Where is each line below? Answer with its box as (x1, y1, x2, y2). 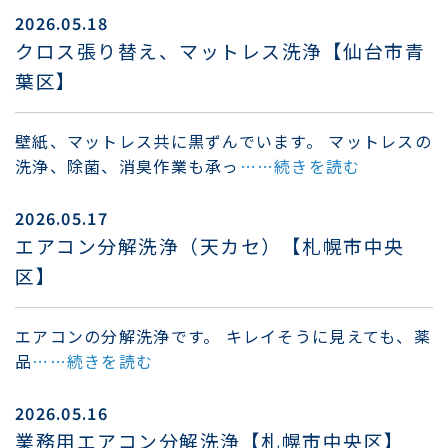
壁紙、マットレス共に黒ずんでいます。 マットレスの (15, 128, 432, 153)
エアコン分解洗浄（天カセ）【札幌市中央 (15, 231, 405, 259)
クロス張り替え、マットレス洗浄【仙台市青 (15, 36, 426, 64)
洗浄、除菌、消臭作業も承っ (15, 153, 240, 178)
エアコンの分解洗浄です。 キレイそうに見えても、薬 (15, 323, 431, 348)
